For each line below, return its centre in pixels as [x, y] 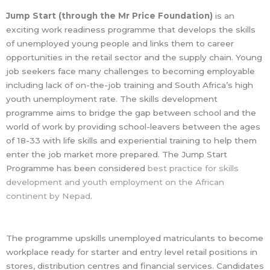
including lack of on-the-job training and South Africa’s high [130, 85]
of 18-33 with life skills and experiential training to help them [131, 140]
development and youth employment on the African [115, 182]
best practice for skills [192, 168]
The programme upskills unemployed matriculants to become [135, 238]
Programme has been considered [76, 168]
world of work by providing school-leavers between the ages [133, 126]
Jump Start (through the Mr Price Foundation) [109, 15]
